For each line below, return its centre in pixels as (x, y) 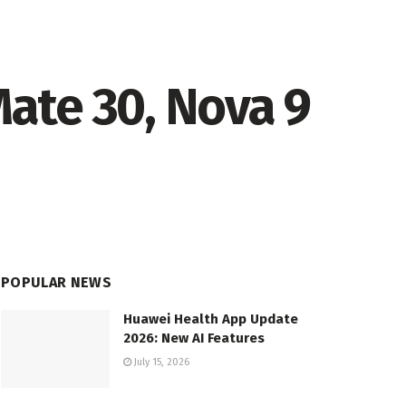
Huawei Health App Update (211, 319)
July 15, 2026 (160, 362)
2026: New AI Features (194, 338)
